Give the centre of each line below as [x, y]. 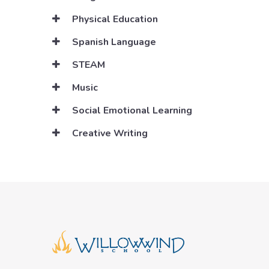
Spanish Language [113, 42]
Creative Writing [109, 134]
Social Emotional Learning [131, 111]
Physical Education [114, 20]
